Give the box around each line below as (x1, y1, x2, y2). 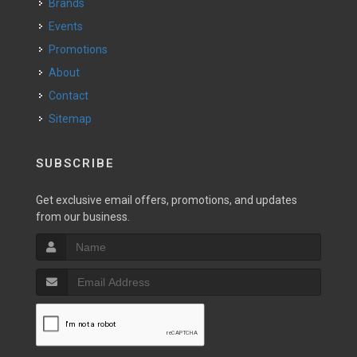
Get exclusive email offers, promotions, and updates (36, 194, 297, 206)
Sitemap (49, 112, 92, 125)
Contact (56, 89, 88, 102)
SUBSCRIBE (36, 156, 115, 171)
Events (55, 20, 83, 33)
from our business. (36, 210, 130, 223)
